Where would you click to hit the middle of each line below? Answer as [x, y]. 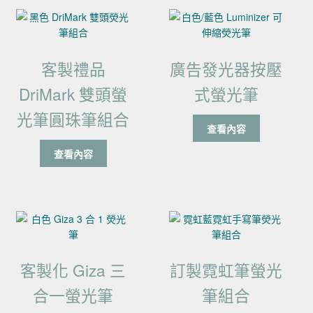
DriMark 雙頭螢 [73, 93]
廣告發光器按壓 [226, 68]
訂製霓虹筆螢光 [226, 270]
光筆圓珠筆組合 [73, 118]
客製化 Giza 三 [73, 270]
